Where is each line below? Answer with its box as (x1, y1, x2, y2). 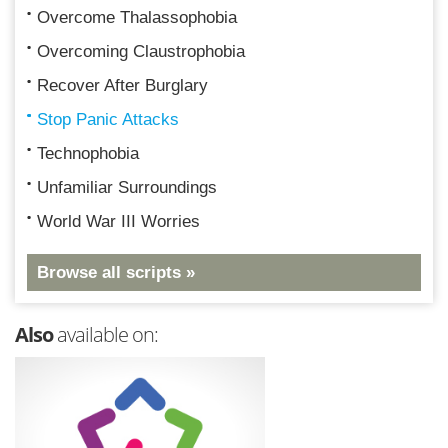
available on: (53, 320, 158, 348)
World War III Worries (37, 211, 200, 231)
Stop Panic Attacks (37, 109, 179, 129)
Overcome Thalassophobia (37, 7, 237, 27)
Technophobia (37, 143, 139, 163)
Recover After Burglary (37, 75, 208, 95)
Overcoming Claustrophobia (37, 41, 245, 61)
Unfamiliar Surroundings (37, 177, 217, 197)
